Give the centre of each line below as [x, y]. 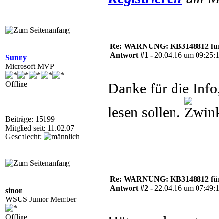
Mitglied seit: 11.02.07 [40, 128]
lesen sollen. [146, 112]
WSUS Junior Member [41, 199]
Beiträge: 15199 [30, 119]
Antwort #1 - [132, 55]
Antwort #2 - [132, 188]
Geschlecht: [24, 137]
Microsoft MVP [30, 66]
